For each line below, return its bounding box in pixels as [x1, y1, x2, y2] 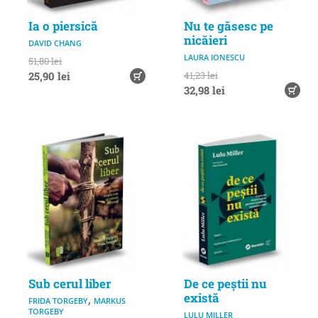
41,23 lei [183, 69, 218, 82]
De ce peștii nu [183, 275, 267, 292]
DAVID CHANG [28, 38, 82, 48]
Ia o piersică [28, 18, 98, 34]
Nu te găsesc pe [183, 18, 273, 34]
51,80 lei [28, 55, 62, 67]
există [183, 289, 219, 306]
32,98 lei [183, 83, 225, 97]
